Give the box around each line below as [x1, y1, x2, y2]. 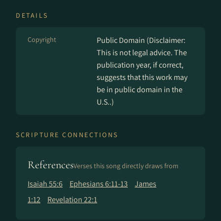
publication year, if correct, [97, 60, 184, 70]
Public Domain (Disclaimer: [97, 35, 185, 45]
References [28, 158, 74, 171]
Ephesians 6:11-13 [70, 179, 128, 189]
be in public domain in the [97, 84, 183, 95]
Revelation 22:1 [47, 194, 97, 205]
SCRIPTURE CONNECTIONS [16, 130, 118, 139]
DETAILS [16, 11, 48, 20]
